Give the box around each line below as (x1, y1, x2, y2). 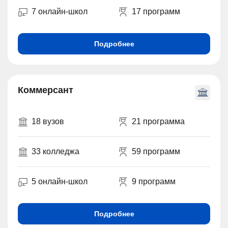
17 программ (131, 7, 180, 16)
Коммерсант (18, 84, 73, 95)
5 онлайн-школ (32, 177, 88, 186)
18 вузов (32, 117, 64, 126)
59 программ (131, 147, 180, 156)
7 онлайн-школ (32, 7, 88, 16)
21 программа (131, 117, 185, 126)
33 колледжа (32, 147, 79, 156)
